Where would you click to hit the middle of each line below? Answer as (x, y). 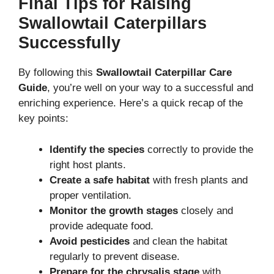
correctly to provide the (199, 149)
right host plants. (88, 165)
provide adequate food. (102, 226)
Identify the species (97, 149)
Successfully (69, 43)
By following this (57, 73)
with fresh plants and (199, 180)
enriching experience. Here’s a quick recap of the (131, 103)
